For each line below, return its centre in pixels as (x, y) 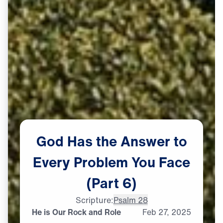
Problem (101, 162)
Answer (145, 141)
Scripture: (94, 200)
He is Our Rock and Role (76, 212)
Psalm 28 (130, 200)
